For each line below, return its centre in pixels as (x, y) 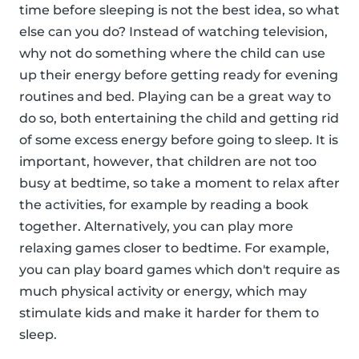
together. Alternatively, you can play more (156, 227)
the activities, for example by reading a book (164, 205)
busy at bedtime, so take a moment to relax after (179, 184)
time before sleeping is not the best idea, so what (179, 10)
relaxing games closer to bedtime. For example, (174, 248)
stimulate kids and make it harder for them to (169, 313)
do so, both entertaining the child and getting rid (179, 119)
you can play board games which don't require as (179, 270)
